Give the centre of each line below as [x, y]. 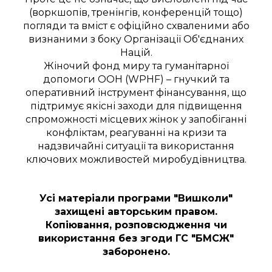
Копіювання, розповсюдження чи [136, 225]
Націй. [136, 52]
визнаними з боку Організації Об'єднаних [136, 39]
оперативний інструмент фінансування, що [136, 92]
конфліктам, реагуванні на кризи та [136, 132]
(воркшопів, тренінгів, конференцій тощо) [136, 12]
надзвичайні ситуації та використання [136, 146]
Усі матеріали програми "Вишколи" [136, 198]
